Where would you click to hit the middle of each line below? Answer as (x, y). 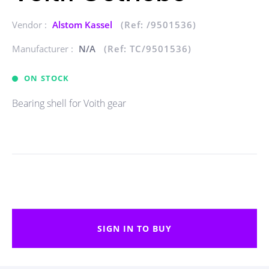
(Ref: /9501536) (159, 25)
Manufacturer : (44, 49)
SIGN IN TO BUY (134, 228)
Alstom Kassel (83, 25)
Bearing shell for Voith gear (69, 103)
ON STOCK (47, 78)
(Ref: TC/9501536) (148, 49)
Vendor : (31, 25)
